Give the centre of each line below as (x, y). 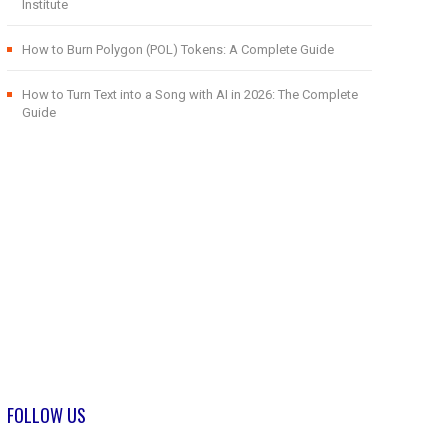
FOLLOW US (46, 414)
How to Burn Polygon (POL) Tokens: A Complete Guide (177, 49)
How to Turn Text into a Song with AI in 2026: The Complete (189, 94)
